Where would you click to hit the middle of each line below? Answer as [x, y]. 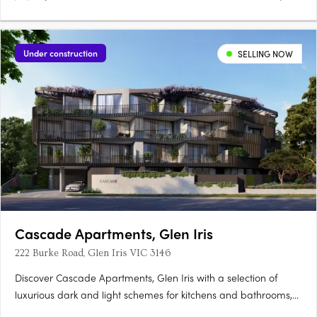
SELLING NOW [265, 54]
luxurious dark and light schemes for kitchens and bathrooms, [154, 295]
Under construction [60, 53]
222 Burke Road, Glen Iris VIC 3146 [93, 254]
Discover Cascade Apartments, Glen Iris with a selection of [146, 278]
